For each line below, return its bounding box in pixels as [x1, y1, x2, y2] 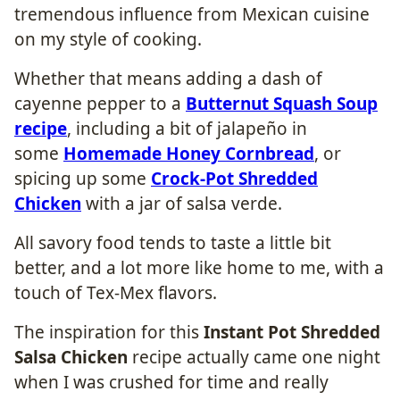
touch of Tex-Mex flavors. [14, 280, 217, 304]
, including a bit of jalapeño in [67, 116, 307, 140]
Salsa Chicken [14, 345, 128, 369]
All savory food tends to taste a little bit [14, 230, 331, 254]
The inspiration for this [14, 320, 204, 344]
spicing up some [14, 166, 151, 190]
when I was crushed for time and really [14, 370, 329, 394]
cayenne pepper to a [14, 91, 186, 115]
